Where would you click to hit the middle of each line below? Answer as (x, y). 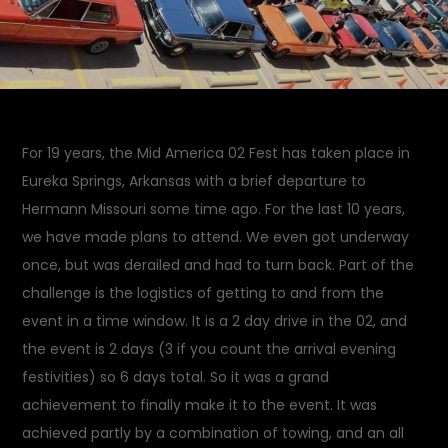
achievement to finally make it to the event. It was (200, 405)
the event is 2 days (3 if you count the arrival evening (209, 349)
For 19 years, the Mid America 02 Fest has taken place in (216, 153)
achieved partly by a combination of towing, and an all (213, 433)
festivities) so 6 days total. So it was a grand (176, 377)
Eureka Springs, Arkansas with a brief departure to (194, 181)
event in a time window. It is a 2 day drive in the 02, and (215, 321)
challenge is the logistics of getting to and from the (203, 293)
